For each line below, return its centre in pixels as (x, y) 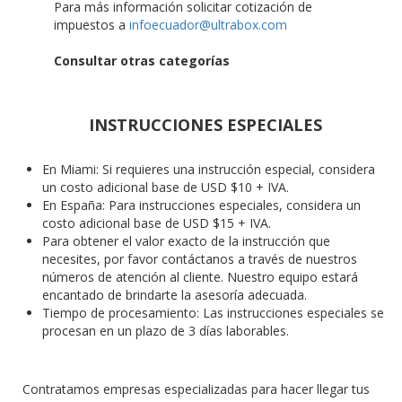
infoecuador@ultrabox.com (208, 24)
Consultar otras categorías (142, 60)
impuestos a (92, 24)
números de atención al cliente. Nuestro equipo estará (200, 276)
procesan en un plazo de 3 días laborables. (166, 330)
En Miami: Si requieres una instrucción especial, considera (209, 169)
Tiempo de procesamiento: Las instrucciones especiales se (213, 312)
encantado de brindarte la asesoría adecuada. (175, 294)
